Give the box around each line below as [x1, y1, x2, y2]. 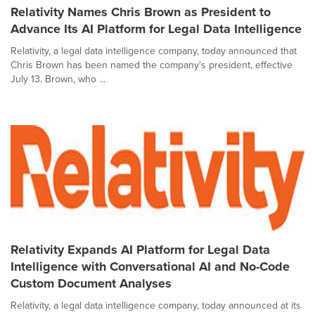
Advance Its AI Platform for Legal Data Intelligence [11, 20, 302, 38]
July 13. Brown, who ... [11, 72, 105, 86]
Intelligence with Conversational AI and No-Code [11, 257, 290, 276]
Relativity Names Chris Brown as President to [11, 3, 271, 21]
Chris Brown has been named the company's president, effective [11, 58, 292, 72]
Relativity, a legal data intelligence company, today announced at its [11, 298, 301, 313]
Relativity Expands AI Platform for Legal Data [11, 240, 270, 259]
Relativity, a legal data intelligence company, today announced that [11, 44, 297, 58]
